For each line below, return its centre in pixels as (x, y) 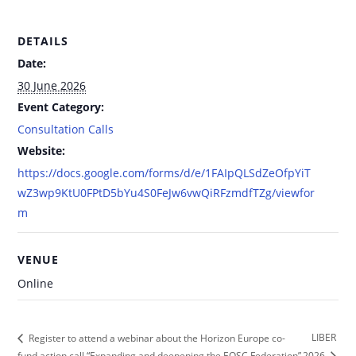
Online (36, 284)
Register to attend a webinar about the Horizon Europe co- (156, 338)
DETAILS (43, 41)
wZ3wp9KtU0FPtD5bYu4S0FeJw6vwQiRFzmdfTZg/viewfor (166, 193)
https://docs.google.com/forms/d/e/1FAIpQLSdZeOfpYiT (164, 173)
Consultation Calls (66, 130)
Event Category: (61, 107)
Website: (42, 151)
